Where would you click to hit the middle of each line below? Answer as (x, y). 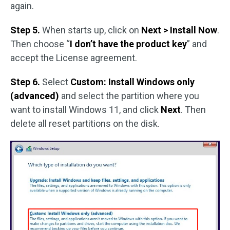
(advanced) (35, 95)
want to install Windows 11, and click (85, 109)
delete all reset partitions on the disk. (85, 123)
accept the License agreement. (74, 57)
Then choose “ (40, 44)
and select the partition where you (129, 95)
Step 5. (26, 30)
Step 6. (26, 82)
